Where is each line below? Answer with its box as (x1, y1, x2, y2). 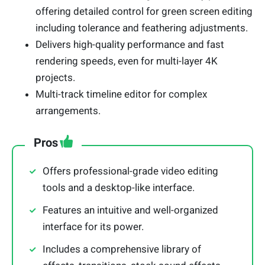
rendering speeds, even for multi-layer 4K (35, 55, 218, 67)
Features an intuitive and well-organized (43, 204, 218, 216)
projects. (35, 72, 75, 84)
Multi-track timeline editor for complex (35, 88, 207, 101)
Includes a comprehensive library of (43, 243, 201, 256)
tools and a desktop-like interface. (43, 182, 195, 194)
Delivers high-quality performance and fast (35, 38, 224, 51)
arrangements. (35, 105, 101, 117)
